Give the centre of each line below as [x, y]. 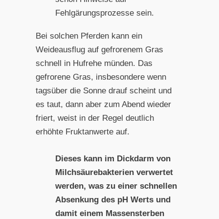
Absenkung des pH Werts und [113, 199]
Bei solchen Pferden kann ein [89, 36]
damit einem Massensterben [109, 213]
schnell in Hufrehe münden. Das [94, 63]
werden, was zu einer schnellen [116, 186]
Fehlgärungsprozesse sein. [104, 13]
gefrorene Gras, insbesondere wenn [101, 77]
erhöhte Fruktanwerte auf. [82, 131]
